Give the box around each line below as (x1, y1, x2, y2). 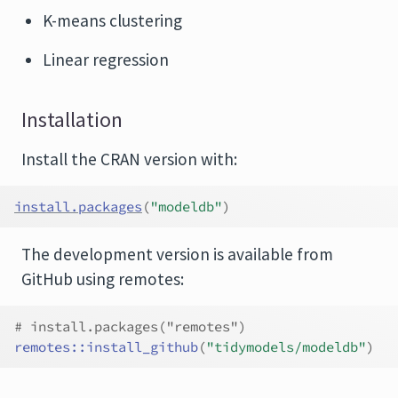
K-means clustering (43, 10, 182, 32)
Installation (21, 107, 123, 134)
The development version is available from (21, 243, 333, 266)
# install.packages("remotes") (14, 318, 246, 336)
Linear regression (43, 49, 169, 71)
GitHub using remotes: (21, 268, 184, 291)
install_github (86, 338, 198, 356)
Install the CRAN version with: (21, 148, 237, 171)
